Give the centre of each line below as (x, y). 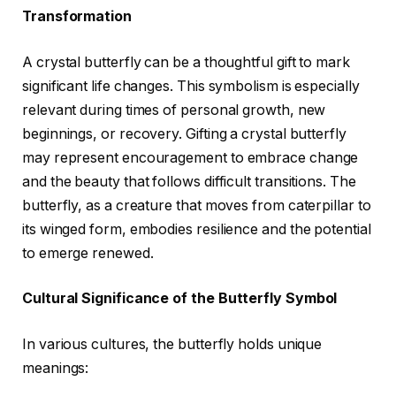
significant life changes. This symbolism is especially (191, 86)
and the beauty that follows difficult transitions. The (189, 181)
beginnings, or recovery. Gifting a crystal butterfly (184, 133)
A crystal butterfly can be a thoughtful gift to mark (186, 62)
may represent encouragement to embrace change (190, 157)
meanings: (56, 368)
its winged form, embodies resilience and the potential (197, 229)
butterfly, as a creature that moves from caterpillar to (197, 205)
